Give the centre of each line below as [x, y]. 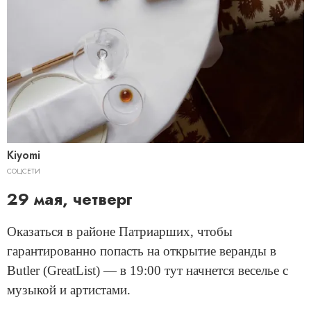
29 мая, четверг [70, 199]
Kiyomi [24, 155]
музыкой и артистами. [69, 289]
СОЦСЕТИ [24, 171]
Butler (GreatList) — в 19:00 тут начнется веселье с [148, 270]
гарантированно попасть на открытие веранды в [142, 251]
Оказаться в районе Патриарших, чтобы [120, 231]
